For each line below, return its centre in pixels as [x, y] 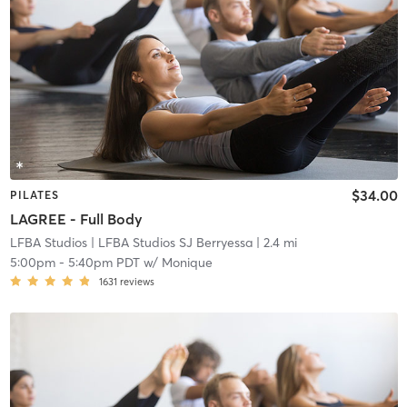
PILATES [34, 195]
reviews [137, 281]
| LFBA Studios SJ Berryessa [169, 242]
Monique [187, 262]
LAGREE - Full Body [76, 218]
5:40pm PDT [104, 262]
